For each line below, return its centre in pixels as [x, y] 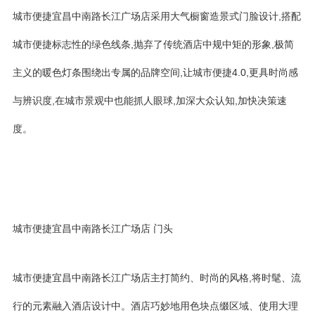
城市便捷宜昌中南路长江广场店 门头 [93, 229]
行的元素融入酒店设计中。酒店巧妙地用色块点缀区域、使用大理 [155, 306]
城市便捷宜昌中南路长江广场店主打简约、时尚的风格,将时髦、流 [157, 278]
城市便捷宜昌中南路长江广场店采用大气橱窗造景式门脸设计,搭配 [157, 16]
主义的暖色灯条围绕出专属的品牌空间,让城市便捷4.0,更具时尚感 [155, 72]
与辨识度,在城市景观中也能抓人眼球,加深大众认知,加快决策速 [150, 101]
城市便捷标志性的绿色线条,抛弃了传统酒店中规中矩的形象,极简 [153, 44]
